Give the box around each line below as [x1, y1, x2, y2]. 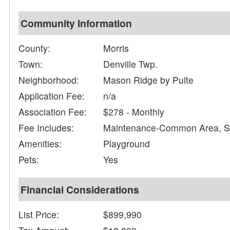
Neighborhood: [18, 73, 80, 87]
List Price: [18, 208, 60, 221]
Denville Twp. [103, 57, 158, 71]
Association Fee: [18, 105, 87, 119]
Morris [103, 42, 129, 55]
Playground [103, 137, 150, 150]
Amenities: [18, 137, 62, 150]
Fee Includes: [18, 121, 74, 135]
